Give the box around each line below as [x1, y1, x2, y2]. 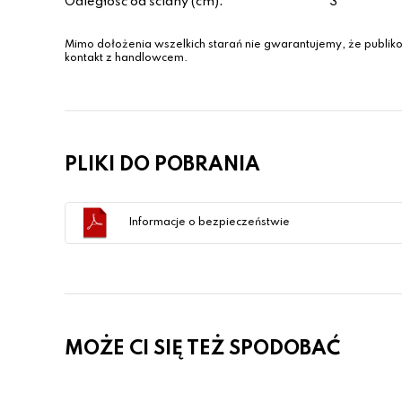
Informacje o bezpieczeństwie [128, 217, 290, 228]
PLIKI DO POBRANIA [65, 155, 260, 175]
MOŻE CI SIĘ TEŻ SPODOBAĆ [65, 339, 340, 359]
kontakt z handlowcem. [65, 53, 188, 64]
